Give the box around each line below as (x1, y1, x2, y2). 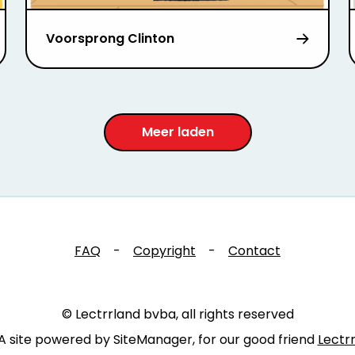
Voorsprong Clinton (45, 29, 174, 48)
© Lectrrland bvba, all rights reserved (61, 304, 294, 323)
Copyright (133, 241, 196, 260)
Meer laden (141, 122, 214, 141)
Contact (228, 241, 281, 260)
